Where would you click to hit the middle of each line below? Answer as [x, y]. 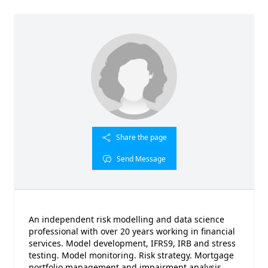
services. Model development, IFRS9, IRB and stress [132, 243]
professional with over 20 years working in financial [132, 231]
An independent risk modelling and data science [127, 219]
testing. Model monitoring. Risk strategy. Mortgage [131, 255]
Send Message [141, 159]
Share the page [141, 137]
